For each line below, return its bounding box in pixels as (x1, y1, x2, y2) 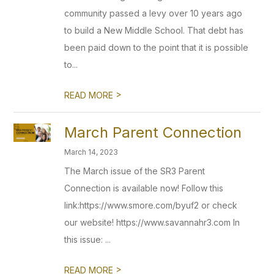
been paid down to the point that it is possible (64, 42, 249, 53)
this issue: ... (64, 234, 111, 245)
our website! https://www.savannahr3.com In (64, 217, 240, 228)
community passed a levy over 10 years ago (64, 8, 243, 18)
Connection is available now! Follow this (64, 183, 224, 193)
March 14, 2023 (64, 147, 119, 157)
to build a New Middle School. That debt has (64, 25, 244, 35)
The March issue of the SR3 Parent (64, 166, 206, 176)
